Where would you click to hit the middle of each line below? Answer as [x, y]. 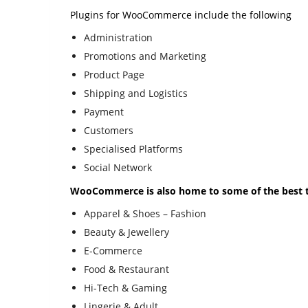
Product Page [114, 74]
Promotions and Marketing [145, 56]
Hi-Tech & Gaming [125, 287]
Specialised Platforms [133, 148]
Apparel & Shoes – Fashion [145, 213]
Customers [109, 130]
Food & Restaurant [126, 269]
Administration [118, 37]
